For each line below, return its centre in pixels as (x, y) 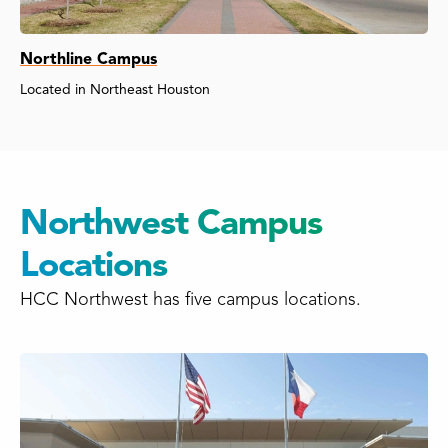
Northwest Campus (171, 222)
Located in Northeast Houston (115, 90)
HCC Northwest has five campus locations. (190, 299)
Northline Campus (88, 59)
